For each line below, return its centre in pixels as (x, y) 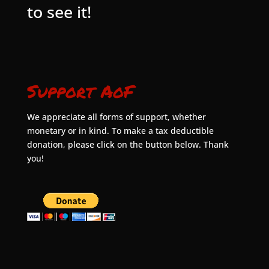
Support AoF (80, 91)
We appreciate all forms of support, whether (116, 116)
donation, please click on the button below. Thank (128, 144)
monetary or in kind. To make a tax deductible (120, 130)
